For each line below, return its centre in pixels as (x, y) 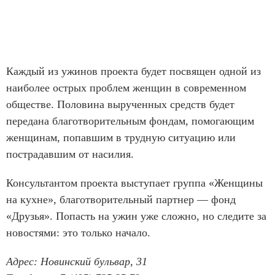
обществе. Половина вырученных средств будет (120, 105)
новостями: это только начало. (78, 233)
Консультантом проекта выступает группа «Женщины (134, 183)
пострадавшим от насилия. (70, 154)
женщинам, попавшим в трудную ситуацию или (121, 138)
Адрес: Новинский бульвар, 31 (77, 262)
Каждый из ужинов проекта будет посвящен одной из (134, 72)
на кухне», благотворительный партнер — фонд (121, 200)
